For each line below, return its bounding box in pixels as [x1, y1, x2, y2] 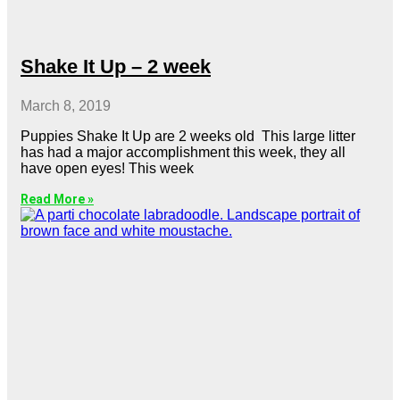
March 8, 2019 [21, 97, 111, 113]
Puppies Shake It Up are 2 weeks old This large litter [21, 128, 355, 144]
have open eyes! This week [21, 160, 194, 176]
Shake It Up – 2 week [21, 54, 211, 78]
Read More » [21, 191, 94, 206]
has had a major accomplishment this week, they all [21, 144, 346, 160]
